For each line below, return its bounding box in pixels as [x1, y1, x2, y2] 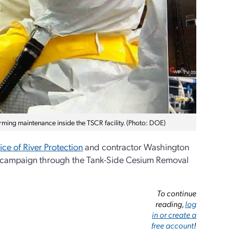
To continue [157, 188, 197, 198]
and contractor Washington [83, 141, 189, 152]
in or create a [152, 209, 197, 220]
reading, [155, 198, 186, 209]
